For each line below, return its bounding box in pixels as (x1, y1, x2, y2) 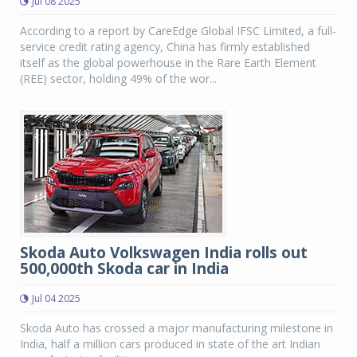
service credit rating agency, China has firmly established (20, 39, 310, 54)
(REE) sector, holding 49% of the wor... (20, 71, 217, 86)
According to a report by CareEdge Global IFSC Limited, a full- (20, 23, 336, 38)
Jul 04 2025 (32, 292, 80, 305)
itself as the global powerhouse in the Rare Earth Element (20, 55, 316, 70)
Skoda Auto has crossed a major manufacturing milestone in (20, 320, 333, 335)
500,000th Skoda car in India (20, 258, 229, 279)
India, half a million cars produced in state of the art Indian (20, 336, 320, 351)
